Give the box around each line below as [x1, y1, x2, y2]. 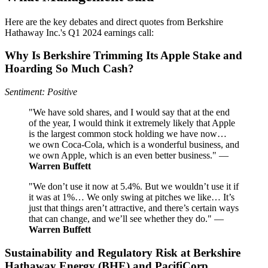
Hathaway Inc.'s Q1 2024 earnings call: [5, 27, 154, 38]
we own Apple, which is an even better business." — [29, 150, 229, 161]
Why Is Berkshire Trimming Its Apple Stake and [5, 49, 242, 62]
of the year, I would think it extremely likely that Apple [29, 118, 235, 129]
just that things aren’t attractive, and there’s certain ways [29, 203, 239, 214]
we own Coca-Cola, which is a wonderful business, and [29, 139, 239, 150]
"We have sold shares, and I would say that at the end [29, 107, 230, 118]
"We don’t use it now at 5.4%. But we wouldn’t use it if [29, 181, 239, 192]
